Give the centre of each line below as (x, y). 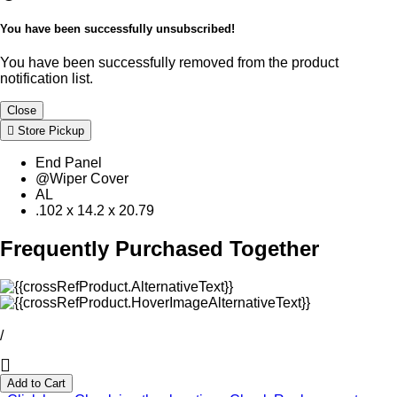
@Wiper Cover (82, 179)
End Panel (69, 163)
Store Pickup (49, 131)
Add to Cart (36, 383)
